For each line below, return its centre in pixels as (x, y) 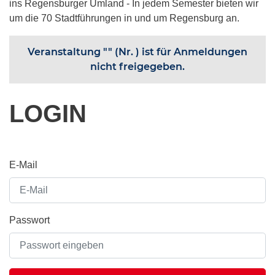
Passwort (29, 220)
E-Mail (23, 165)
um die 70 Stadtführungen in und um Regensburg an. (126, 18)
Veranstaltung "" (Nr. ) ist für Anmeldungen (137, 52)
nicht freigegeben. (137, 67)
